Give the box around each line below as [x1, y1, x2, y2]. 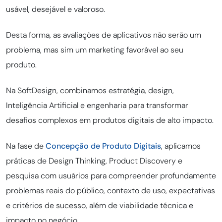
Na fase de [6, 141, 46, 152]
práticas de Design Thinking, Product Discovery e [6, 156, 182, 166]
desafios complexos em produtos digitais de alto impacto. [6, 115, 214, 126]
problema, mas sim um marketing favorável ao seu [6, 45, 183, 55]
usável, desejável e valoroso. [6, 4, 105, 15]
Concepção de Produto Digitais [46, 141, 161, 152]
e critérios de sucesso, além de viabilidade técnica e [6, 200, 193, 211]
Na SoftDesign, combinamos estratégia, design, [6, 85, 174, 96]
